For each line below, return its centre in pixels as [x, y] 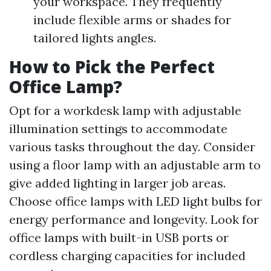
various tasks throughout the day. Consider [132, 147]
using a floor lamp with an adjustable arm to [135, 165]
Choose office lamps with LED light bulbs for [135, 201]
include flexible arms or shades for [132, 20]
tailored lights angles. [95, 38]
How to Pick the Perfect [112, 67]
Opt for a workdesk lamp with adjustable [125, 111]
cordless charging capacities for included [127, 256]
